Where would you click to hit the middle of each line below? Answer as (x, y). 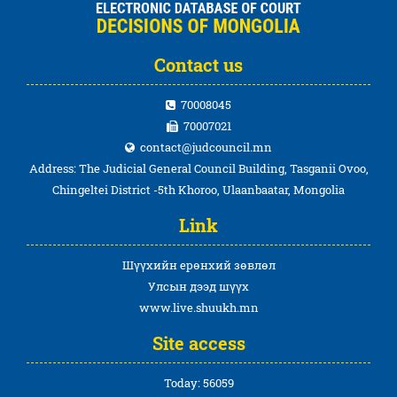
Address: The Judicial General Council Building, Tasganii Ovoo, (198, 168)
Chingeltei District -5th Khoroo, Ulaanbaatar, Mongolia (198, 189)
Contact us (198, 64)
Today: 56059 (198, 382)
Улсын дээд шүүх (198, 286)
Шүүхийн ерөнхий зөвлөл (198, 265)
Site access (198, 343)
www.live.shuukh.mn (198, 307)
